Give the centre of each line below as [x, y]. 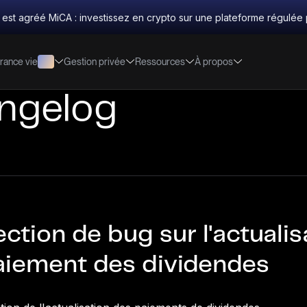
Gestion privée [95, 61]
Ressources [160, 61]
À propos [214, 61]
